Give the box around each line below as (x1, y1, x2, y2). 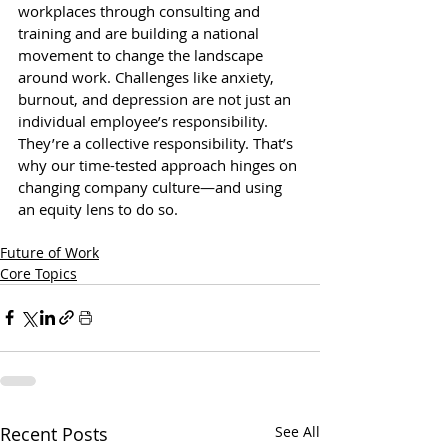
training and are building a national (18, 22, 263, 43)
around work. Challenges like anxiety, (18, 66, 278, 87)
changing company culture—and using (18, 176, 286, 197)
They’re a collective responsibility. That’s (18, 132, 297, 153)
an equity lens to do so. (18, 198, 178, 219)
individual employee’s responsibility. (18, 110, 272, 131)
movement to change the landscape (18, 44, 267, 65)
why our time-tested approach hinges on (18, 154, 301, 175)
